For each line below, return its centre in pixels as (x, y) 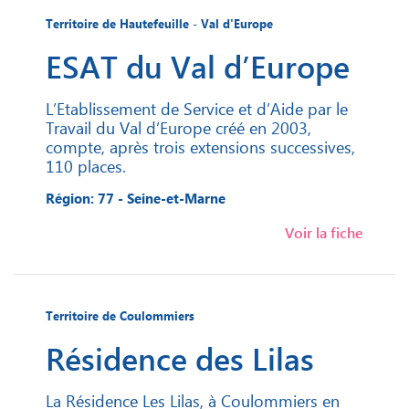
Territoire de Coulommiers (120, 316)
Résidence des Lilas (180, 358)
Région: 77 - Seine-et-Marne (136, 199)
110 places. (86, 166)
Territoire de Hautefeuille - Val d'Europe (159, 24)
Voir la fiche (324, 233)
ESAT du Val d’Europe (198, 66)
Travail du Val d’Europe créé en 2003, (178, 128)
